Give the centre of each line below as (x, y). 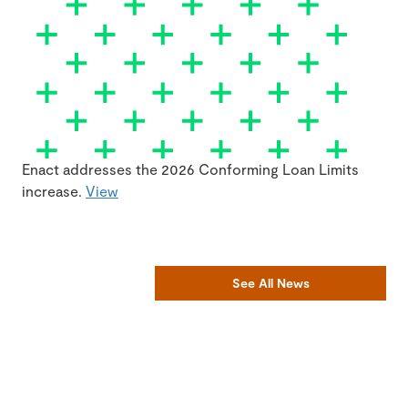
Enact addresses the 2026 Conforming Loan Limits (190, 169)
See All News (270, 283)
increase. (53, 191)
